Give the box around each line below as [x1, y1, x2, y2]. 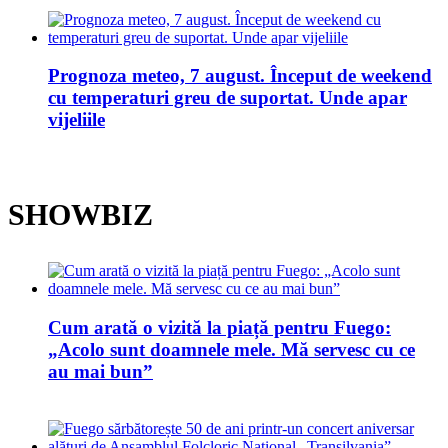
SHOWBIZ [8, 198, 153, 232]
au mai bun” [48, 360, 153, 382]
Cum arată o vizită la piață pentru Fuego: [48, 316, 391, 338]
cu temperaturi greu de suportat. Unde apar [48, 87, 407, 109]
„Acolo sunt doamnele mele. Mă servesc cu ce [48, 338, 415, 360]
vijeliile [48, 109, 105, 131]
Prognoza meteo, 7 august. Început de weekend [48, 65, 432, 87]
